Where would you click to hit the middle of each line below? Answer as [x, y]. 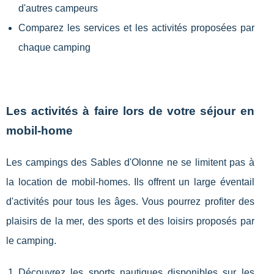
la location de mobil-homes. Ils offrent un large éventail [130, 182]
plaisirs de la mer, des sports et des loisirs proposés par [130, 221]
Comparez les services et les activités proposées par [136, 28]
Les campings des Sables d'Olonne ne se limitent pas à [130, 162]
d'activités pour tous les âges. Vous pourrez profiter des [130, 201]
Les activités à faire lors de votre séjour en [130, 111]
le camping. [31, 240]
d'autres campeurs [58, 8]
